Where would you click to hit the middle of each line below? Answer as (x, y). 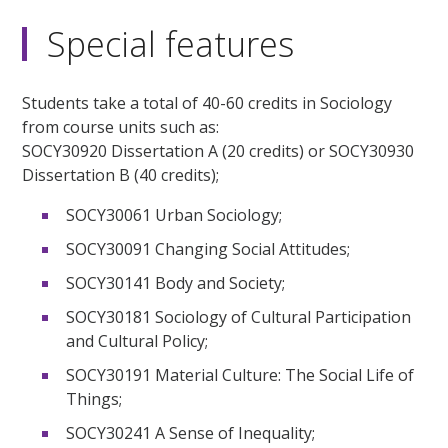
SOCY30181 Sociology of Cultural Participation (239, 316)
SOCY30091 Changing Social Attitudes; (208, 248)
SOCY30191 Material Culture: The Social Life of (240, 374)
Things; (94, 398)
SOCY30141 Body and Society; (176, 282)
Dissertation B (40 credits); (121, 174)
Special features (171, 43)
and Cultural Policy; (137, 340)
